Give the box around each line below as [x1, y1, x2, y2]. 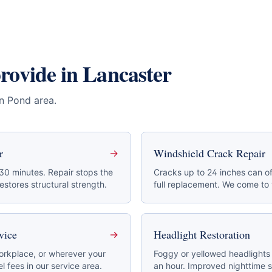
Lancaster [83, 58, 172, 89]
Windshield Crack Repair [154, 146, 265, 160]
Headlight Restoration [154, 227, 250, 242]
